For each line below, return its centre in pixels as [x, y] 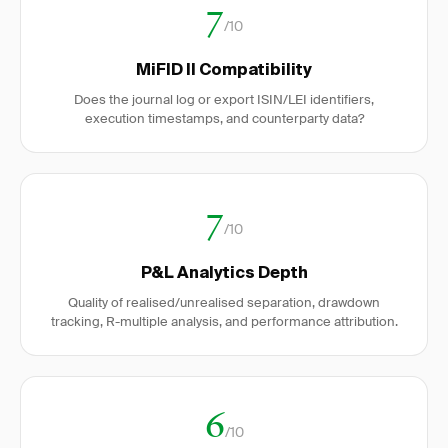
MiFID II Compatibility [224, 71]
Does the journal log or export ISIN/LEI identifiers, [224, 99]
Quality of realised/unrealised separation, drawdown [224, 302]
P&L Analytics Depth [224, 274]
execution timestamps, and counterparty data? [224, 118]
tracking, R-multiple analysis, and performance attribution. [224, 321]
